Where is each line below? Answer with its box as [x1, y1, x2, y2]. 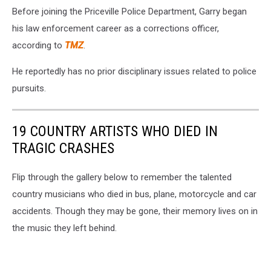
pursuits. [12, 82, 46, 94]
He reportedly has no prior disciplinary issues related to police [12, 65, 256, 77]
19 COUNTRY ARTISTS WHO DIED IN [12, 122, 218, 140]
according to [12, 39, 65, 51]
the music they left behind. [12, 222, 117, 233]
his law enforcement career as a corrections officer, [12, 22, 219, 34]
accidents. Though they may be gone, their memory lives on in [12, 205, 258, 217]
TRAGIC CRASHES [12, 139, 114, 157]
